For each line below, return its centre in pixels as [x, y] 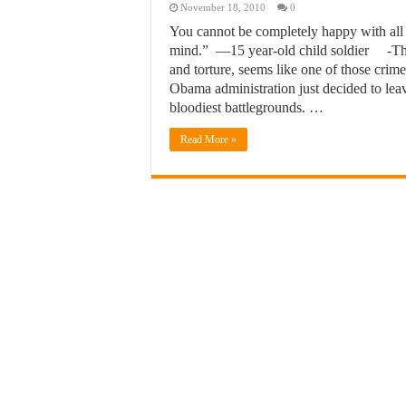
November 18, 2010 [223, 7]
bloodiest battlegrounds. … [246, 107]
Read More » [208, 140]
